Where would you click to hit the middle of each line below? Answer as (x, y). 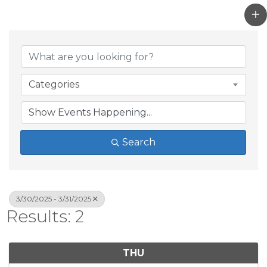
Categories (54, 85)
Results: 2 (45, 217)
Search (139, 142)
